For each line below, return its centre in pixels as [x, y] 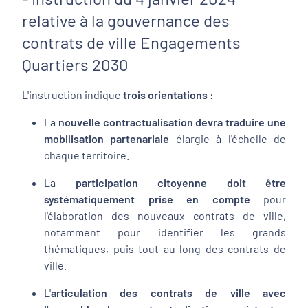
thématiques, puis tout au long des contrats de [165, 249]
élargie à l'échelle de [228, 139]
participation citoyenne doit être [180, 183]
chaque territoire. [87, 155]
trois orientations [166, 95]
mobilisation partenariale [107, 139]
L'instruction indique [73, 95]
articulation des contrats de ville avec [168, 293]
